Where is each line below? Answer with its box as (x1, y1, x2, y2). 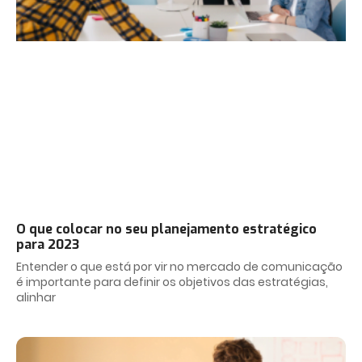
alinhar (16, 288, 56, 305)
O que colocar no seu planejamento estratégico (16, 220, 317, 238)
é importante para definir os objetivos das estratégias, (16, 273, 328, 290)
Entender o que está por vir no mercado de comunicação (16, 258, 343, 275)
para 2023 (16, 235, 79, 253)
